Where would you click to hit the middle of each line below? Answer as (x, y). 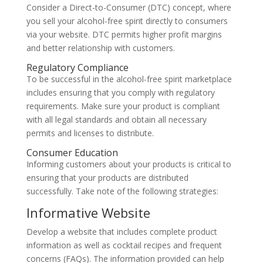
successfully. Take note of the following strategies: (122, 191)
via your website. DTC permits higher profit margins (124, 35)
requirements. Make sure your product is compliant (123, 106)
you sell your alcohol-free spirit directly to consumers (127, 21)
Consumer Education (72, 153)
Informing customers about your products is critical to (129, 164)
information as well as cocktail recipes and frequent (124, 245)
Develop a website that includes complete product (122, 232)
